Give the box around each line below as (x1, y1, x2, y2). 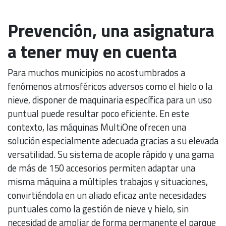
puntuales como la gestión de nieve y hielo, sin (8, 201, 189, 216)
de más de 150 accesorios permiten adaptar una (8, 160, 195, 175)
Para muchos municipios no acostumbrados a (8, 65, 185, 80)
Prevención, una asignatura (8, 16, 214, 44)
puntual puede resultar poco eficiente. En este (8, 106, 189, 121)
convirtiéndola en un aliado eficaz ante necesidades (8, 188, 206, 202)
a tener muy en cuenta (8, 37, 177, 65)
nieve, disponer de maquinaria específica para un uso (8, 92, 212, 107)
